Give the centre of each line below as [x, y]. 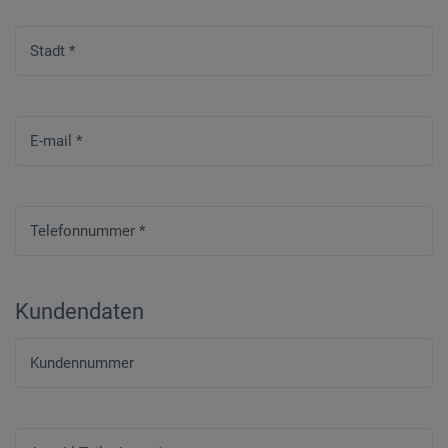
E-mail [53, 140]
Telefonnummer [84, 230]
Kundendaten [79, 311]
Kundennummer [82, 362]
